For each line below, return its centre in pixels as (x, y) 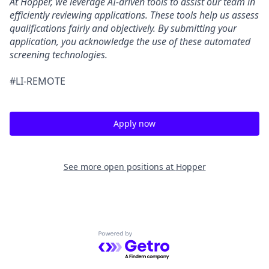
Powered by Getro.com (150, 237)
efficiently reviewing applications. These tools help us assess (134, 15)
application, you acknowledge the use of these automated (130, 41)
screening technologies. (59, 54)
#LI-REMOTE (38, 81)
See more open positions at (119, 166)
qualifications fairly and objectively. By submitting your (123, 28)
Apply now (134, 123)
